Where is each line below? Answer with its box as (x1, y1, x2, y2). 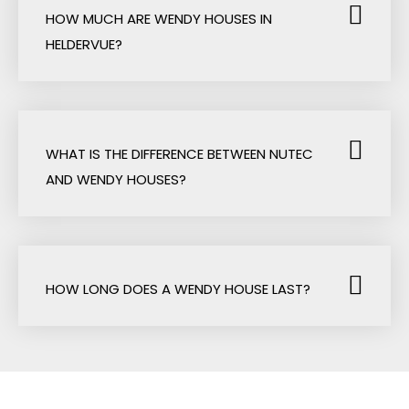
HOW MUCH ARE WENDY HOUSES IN (46, 8, 272, 28)
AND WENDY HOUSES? (46, 169, 186, 189)
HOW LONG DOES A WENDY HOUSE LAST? (46, 278, 310, 299)
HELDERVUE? (46, 34, 122, 54)
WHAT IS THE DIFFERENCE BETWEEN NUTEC (46, 143, 313, 163)
